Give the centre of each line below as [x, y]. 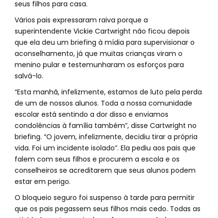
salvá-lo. [29, 76]
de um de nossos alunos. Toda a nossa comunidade [103, 103]
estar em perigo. [43, 182]
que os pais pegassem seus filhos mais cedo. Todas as [108, 209]
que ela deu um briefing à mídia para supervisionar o [105, 42]
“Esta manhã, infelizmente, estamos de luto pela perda [108, 92]
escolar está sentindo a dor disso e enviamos [91, 114]
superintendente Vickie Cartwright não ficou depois [102, 31]
